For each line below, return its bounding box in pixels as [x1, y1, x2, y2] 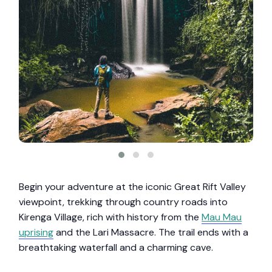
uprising [19, 226, 54, 239]
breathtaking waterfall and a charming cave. [19, 241, 214, 254]
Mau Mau [202, 211, 242, 223]
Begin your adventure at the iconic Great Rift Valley [19, 180, 246, 193]
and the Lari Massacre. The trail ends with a [53, 226, 249, 239]
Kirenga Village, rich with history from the [19, 211, 202, 223]
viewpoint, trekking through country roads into [19, 195, 228, 208]
